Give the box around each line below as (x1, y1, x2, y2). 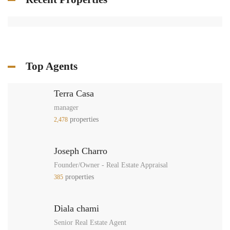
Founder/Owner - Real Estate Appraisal (54, 161, 168, 169)
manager (54, 104, 79, 111)
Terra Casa (54, 88, 94, 99)
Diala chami (54, 203, 99, 214)
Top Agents (26, 60, 78, 72)
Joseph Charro (54, 146, 107, 156)
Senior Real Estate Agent (54, 219, 126, 226)
